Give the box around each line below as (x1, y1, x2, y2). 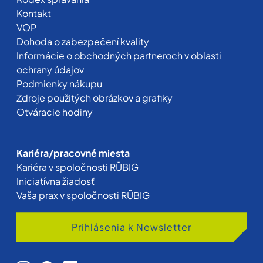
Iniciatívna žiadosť (16, 175, 95, 188)
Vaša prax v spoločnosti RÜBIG (16, 189, 150, 202)
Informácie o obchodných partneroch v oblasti (16, 49, 221, 62)
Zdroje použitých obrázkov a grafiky (16, 92, 173, 104)
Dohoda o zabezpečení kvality (16, 35, 149, 48)
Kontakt (16, 7, 51, 20)
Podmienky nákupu (16, 77, 102, 90)
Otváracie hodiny (16, 106, 93, 119)
